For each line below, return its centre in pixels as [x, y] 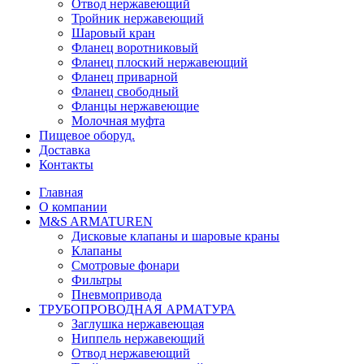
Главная [61, 192]
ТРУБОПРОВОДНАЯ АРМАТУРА [137, 309]
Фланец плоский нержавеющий [160, 62]
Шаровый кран [113, 33]
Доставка [65, 150]
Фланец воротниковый [135, 48]
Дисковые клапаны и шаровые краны [175, 236]
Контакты [66, 165]
